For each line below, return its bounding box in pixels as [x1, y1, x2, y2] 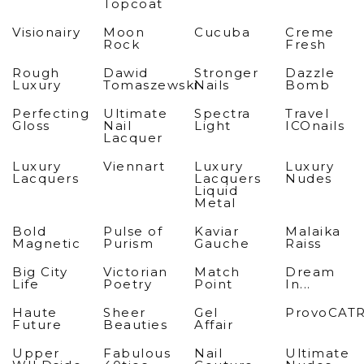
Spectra [194, 106, 251, 121]
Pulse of [103, 223, 162, 239]
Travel [285, 106, 329, 121]
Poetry [103, 276, 152, 292]
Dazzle [285, 65, 335, 80]
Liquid [194, 183, 238, 198]
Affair [194, 317, 233, 332]
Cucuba [194, 24, 250, 40]
